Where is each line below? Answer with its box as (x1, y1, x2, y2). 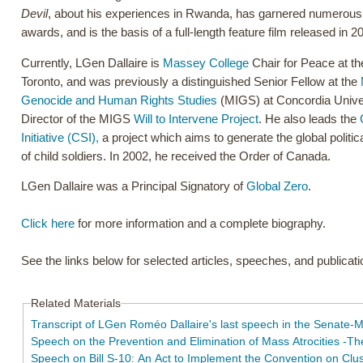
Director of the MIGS (21, 112, 134, 126)
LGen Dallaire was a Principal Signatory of (21, 180, 246, 194)
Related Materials (30, 297, 121, 310)
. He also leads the (258, 112, 360, 126)
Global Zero (246, 180, 308, 194)
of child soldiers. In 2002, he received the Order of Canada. (21, 149, 331, 163)
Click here (21, 217, 75, 231)
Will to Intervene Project (134, 112, 258, 126)
